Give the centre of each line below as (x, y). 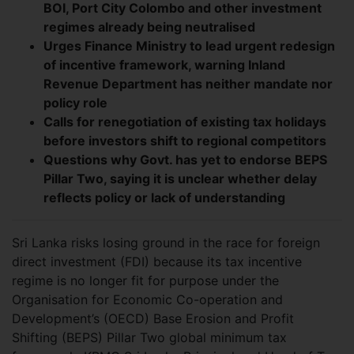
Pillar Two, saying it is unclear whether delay (180, 178)
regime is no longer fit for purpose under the (145, 280)
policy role (75, 102)
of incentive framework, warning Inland (164, 64)
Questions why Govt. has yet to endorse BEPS (185, 159)
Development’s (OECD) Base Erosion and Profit (153, 318)
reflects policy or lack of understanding (164, 197)
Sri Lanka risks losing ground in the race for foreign (166, 242)
